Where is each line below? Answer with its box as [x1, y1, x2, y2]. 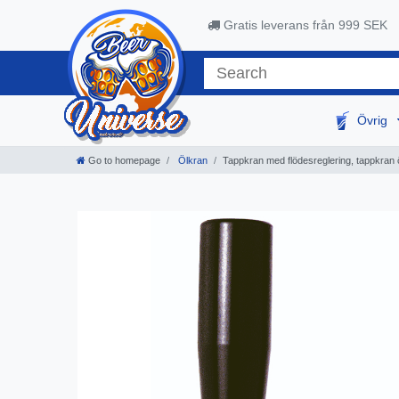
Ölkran [175, 155, 208, 167]
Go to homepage [88, 155, 160, 167]
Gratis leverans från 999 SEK [220, 18, 387, 33]
